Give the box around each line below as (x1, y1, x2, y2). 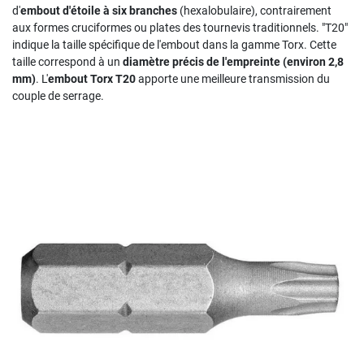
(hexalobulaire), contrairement (177, 4, 331, 17)
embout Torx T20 (48, 72, 138, 85)
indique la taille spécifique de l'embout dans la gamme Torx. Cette (12, 38, 336, 51)
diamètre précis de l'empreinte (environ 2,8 (123, 55, 344, 68)
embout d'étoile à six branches (20, 4, 177, 17)
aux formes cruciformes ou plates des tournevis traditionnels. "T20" (12, 21, 348, 34)
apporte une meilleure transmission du (138, 72, 330, 85)
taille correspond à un (12, 55, 123, 68)
